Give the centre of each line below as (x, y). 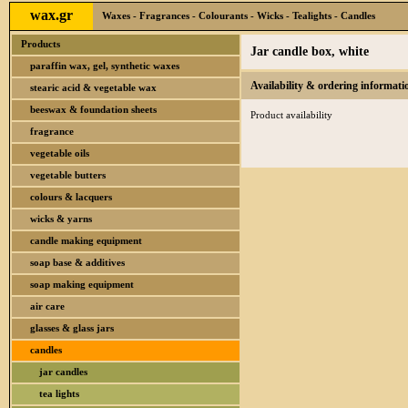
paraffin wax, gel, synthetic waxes (105, 66)
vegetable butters (68, 175)
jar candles (63, 372)
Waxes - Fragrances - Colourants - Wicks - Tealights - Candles (239, 15)
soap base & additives (77, 262)
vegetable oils (60, 153)
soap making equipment (82, 284)
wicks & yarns (61, 219)
